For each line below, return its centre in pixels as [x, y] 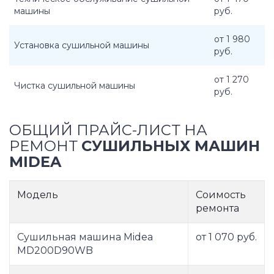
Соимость [221, 195]
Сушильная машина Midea [85, 237]
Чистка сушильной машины [75, 86]
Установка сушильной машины [82, 45]
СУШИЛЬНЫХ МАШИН [171, 146]
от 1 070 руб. [226, 237]
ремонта [217, 209]
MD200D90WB [55, 251]
